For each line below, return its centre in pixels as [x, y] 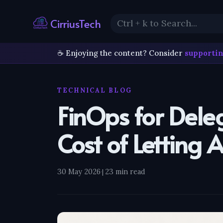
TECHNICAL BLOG [95, 90]
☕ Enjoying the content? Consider [121, 53]
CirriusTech [74, 23]
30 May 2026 [79, 171]
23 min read [125, 171]
